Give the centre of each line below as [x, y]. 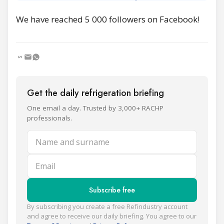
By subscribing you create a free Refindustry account [107, 206]
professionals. [49, 118]
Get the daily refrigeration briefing [95, 93]
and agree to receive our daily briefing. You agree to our [112, 216]
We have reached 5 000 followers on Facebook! [109, 19]
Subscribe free [112, 190]
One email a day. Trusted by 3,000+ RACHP [95, 108]
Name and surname [66, 136]
